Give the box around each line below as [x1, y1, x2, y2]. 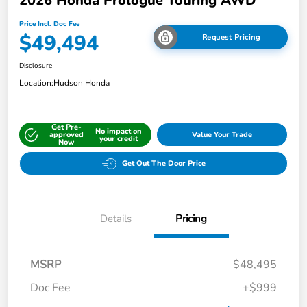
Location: [19, 77, 53, 89]
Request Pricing [201, 32, 260, 42]
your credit [99, 133, 138, 144]
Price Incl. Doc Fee [19, 19, 79, 29]
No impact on [95, 125, 143, 136]
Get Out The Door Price [121, 158, 206, 169]
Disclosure [19, 61, 52, 71]
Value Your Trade [191, 130, 252, 140]
